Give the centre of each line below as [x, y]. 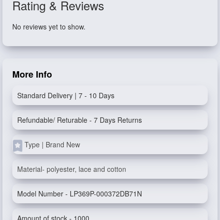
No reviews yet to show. [49, 26]
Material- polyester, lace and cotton [72, 169]
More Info [32, 74]
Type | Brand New [52, 144]
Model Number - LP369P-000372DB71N [80, 193]
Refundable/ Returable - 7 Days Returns [80, 120]
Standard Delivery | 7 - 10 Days [66, 95]
